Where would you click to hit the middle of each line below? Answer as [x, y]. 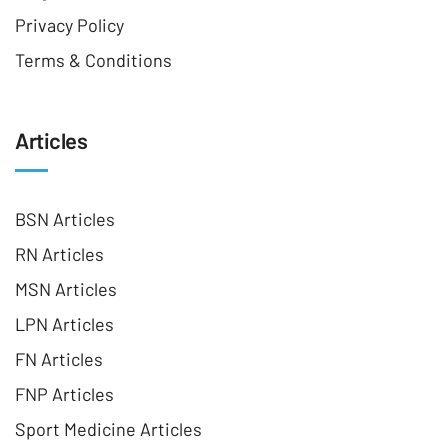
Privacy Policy [69, 25]
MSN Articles [66, 289]
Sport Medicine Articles [108, 429]
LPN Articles [64, 324]
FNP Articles [64, 394]
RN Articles [59, 254]
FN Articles [59, 359]
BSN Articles [65, 219]
